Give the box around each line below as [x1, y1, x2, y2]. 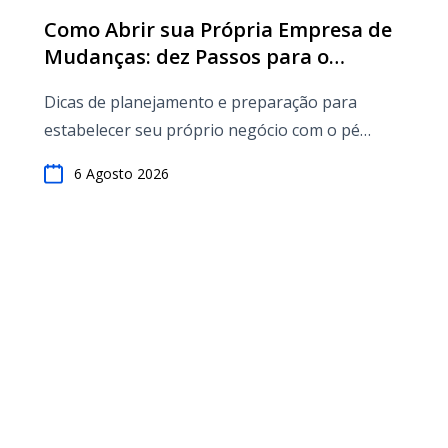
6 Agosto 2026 [74, 164, 169, 183]
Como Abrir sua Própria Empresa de [44, 16, 392, 43]
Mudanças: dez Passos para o [44, 43, 329, 70]
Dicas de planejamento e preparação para [44, 91, 357, 113]
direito [44, 147, 93, 169]
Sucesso [44, 70, 121, 97]
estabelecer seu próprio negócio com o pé [44, 119, 360, 141]
